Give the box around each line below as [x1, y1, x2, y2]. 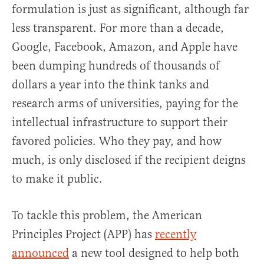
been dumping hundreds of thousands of [12, 58, 220, 74]
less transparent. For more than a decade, [12, 21, 224, 36]
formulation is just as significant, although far [12, 2, 249, 17]
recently [155, 227, 196, 242]
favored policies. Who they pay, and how [12, 134, 222, 149]
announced [12, 246, 69, 261]
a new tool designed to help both [69, 246, 239, 261]
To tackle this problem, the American [12, 208, 202, 223]
